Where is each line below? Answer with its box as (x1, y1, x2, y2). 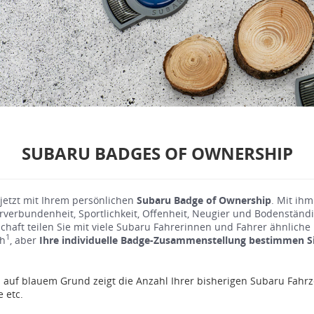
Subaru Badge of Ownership (137, 193, 271, 207)
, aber (10, 233, 39, 247)
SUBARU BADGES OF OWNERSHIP (21, 141, 293, 165)
